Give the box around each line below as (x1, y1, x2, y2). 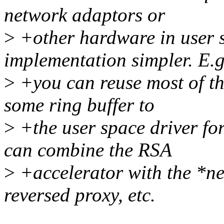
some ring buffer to (4, 94, 154, 116)
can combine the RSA (4, 139, 172, 161)
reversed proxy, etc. (4, 184, 155, 206)
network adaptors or (4, 4, 165, 26)
